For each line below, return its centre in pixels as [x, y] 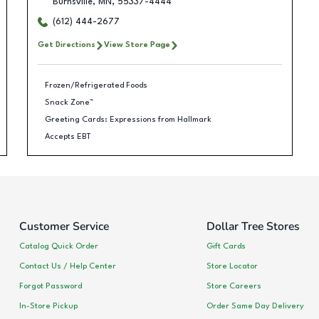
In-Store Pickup [48, 306]
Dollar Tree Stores [253, 226]
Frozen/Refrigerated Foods [96, 85]
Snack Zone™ [69, 102]
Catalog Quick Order [59, 246]
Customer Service [64, 226]
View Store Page [137, 45]
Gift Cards [226, 246]
